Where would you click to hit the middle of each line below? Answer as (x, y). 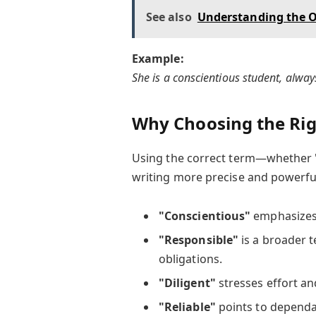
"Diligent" (187, 282)
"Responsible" (199, 239)
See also (169, 17)
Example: (158, 59)
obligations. (190, 259)
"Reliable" (187, 306)
